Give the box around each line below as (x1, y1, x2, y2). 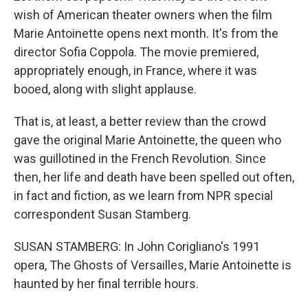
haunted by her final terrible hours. (14, 276, 199, 291)
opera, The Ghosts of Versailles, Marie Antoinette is (14, 258, 291, 272)
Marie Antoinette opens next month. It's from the (14, 26, 278, 41)
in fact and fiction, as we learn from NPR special (14, 188, 273, 203)
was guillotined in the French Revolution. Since (14, 151, 266, 166)
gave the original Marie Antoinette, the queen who (14, 133, 281, 147)
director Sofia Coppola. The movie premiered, (14, 45, 258, 59)
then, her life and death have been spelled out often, (14, 170, 294, 184)
